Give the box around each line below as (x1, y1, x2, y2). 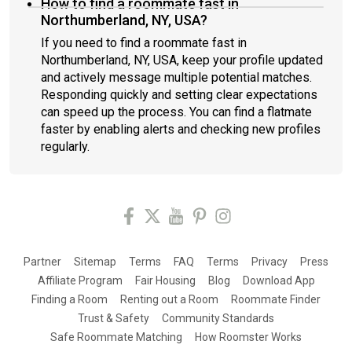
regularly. (41, 139, 90, 154)
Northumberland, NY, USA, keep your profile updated (41, 53, 323, 68)
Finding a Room (31, 293, 108, 306)
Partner (24, 255, 61, 268)
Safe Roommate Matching (50, 331, 182, 343)
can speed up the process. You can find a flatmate (41, 104, 312, 119)
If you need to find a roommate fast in (41, 35, 247, 50)
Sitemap (74, 255, 116, 268)
